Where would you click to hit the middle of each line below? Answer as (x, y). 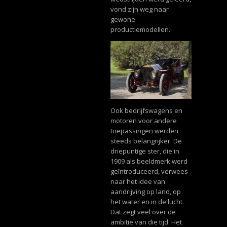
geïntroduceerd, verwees (149, 172)
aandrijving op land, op (145, 192)
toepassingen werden (144, 131)
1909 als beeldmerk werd (149, 161)
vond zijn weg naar (139, 9)
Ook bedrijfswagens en (146, 111)
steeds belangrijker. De (146, 141)
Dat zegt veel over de (143, 212)
